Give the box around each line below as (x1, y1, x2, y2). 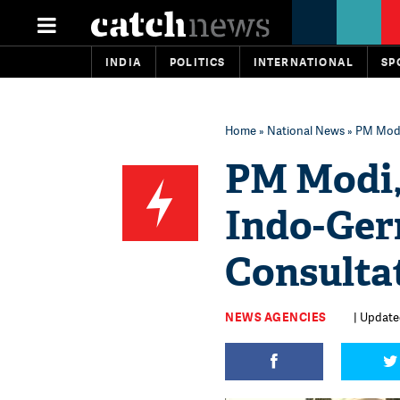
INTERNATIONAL (253, 54, 354, 70)
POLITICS (170, 54, 226, 70)
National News (267, 122, 345, 138)
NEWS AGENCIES (225, 309, 327, 325)
